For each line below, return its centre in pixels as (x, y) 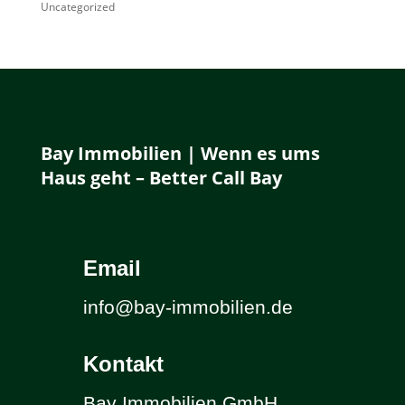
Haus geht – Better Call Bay (161, 178)
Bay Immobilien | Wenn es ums (180, 153)
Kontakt (123, 364)
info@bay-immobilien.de (188, 307)
